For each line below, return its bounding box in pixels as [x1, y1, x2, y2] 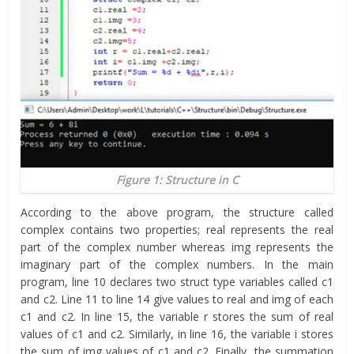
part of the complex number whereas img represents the [21, 239, 333, 254]
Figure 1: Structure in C [115, 171, 239, 187]
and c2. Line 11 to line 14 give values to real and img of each [21, 291, 333, 307]
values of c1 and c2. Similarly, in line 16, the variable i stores [21, 326, 333, 341]
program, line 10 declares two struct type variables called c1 [21, 273, 333, 289]
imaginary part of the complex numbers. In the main [21, 256, 333, 272]
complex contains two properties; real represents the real [21, 221, 333, 237]
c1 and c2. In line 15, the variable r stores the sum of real [21, 308, 333, 324]
